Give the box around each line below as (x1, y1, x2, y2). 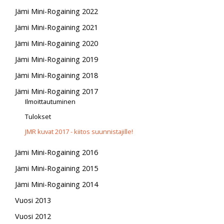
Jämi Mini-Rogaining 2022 (15, 6, 98, 16)
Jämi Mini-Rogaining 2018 (15, 70, 98, 80)
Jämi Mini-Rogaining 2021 (15, 22, 98, 32)
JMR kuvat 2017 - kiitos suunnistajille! (25, 126, 133, 136)
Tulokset (25, 111, 51, 121)
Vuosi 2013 (15, 195, 51, 205)
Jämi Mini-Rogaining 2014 (15, 179, 98, 189)
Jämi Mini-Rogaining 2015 (15, 163, 98, 173)
